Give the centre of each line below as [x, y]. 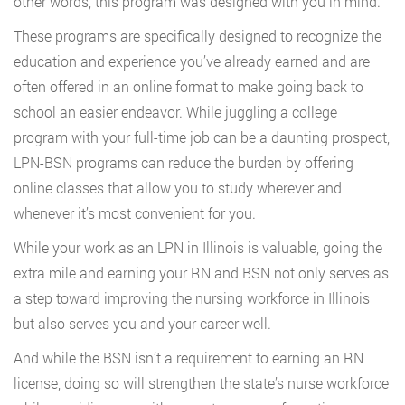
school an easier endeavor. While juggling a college [175, 112]
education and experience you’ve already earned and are [192, 61]
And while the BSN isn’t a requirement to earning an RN [188, 358]
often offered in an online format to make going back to [188, 87]
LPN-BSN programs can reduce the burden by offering [184, 163]
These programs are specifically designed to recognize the [198, 36]
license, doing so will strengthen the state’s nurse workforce [201, 383]
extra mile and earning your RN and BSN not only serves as [201, 273]
